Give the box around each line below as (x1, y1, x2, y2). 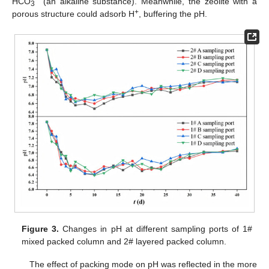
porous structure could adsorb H (12, 9, 134, 19)
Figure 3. (22, 224, 59, 234)
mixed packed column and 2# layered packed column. (22, 237, 227, 247)
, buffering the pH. (139, 9, 207, 19)
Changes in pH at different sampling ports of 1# (59, 224, 252, 234)
